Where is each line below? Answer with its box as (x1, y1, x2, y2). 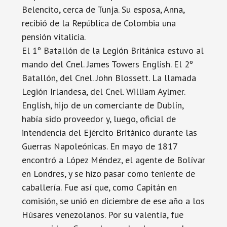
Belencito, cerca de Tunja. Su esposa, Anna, (21, 4, 184, 15)
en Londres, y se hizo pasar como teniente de (21, 168, 195, 179)
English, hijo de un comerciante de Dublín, (21, 99, 183, 111)
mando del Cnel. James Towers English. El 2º (21, 58, 193, 70)
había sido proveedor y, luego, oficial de (21, 113, 176, 125)
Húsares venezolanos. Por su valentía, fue (21, 209, 183, 220)
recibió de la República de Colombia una (21, 17, 176, 29)
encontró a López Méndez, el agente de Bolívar (21, 154, 205, 166)
